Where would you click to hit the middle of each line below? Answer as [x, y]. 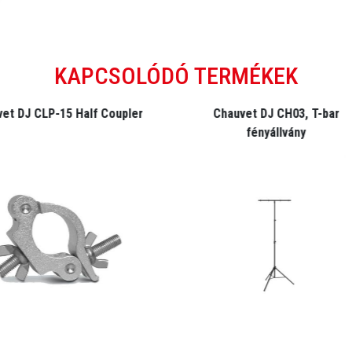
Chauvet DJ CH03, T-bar [276, 113]
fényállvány [276, 132]
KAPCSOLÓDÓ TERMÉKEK [176, 75]
